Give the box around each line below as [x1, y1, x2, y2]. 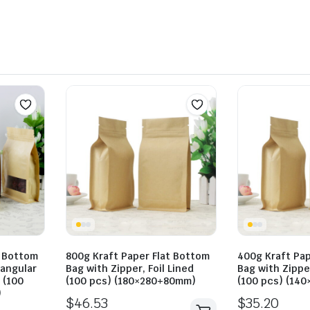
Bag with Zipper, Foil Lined [66, 262, 194, 275]
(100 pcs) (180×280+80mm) [66, 275, 196, 288]
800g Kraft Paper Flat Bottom [66, 250, 210, 263]
